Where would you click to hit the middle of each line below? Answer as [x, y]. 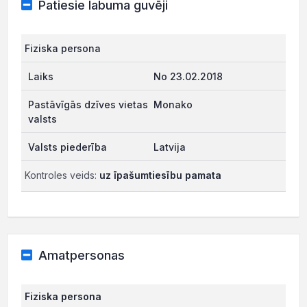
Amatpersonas [81, 255]
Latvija [170, 147]
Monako [173, 105]
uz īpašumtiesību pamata [160, 175]
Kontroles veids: [62, 175]
